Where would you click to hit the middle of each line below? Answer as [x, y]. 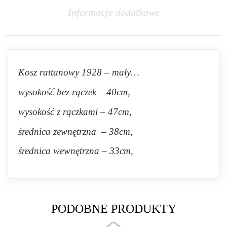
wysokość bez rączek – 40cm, [74, 92]
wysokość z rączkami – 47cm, [75, 111]
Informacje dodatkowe [113, 12]
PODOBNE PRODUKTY [113, 209]
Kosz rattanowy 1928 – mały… [79, 72]
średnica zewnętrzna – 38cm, [75, 131]
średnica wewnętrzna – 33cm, [76, 151]
